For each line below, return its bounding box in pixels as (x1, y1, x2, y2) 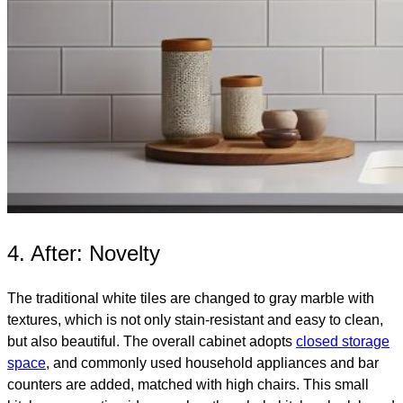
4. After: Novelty (7, 240, 160, 265)
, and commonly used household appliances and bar (46, 354, 379, 371)
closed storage (296, 333, 390, 349)
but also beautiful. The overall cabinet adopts (7, 333, 296, 349)
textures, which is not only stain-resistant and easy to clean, (7, 311, 383, 327)
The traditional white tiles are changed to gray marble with (7, 290, 374, 306)
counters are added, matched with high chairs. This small (7, 376, 369, 392)
